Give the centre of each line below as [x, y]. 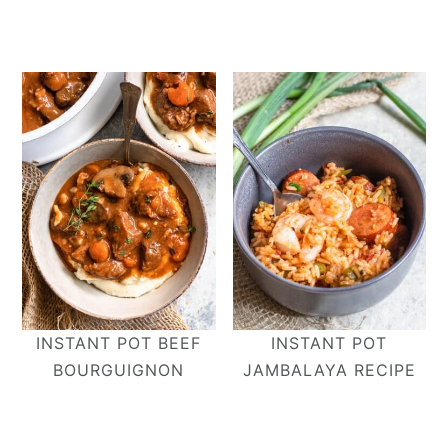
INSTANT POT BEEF [119, 342]
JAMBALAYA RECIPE [329, 369]
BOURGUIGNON [119, 369]
